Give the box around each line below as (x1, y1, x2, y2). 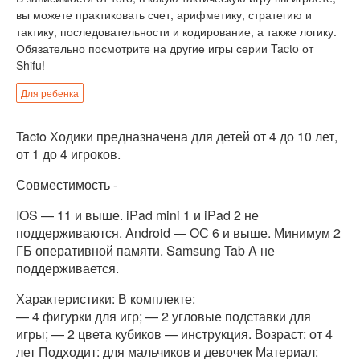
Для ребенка (21, 85, 79, 100)
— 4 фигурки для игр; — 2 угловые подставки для (16, 306, 311, 325)
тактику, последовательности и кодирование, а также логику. (16, 22, 337, 39)
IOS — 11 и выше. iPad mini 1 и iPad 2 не (16, 205, 259, 224)
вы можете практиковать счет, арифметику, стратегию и (16, 6, 312, 22)
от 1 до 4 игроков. (16, 144, 121, 163)
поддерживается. (16, 258, 119, 277)
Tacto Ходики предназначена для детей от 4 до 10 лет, (16, 126, 337, 145)
